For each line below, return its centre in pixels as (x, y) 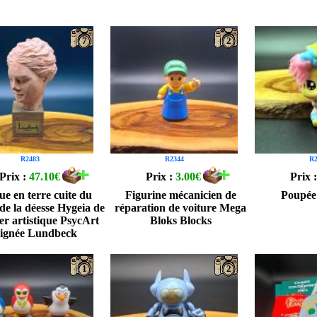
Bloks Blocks (180, 220)
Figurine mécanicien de (180, 195)
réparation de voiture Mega (181, 208)
